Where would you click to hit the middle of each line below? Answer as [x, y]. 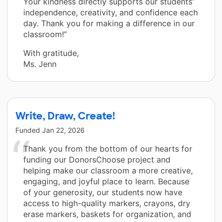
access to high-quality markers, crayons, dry [107, 203]
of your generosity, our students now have [103, 192]
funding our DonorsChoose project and [97, 159]
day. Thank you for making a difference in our [109, 23]
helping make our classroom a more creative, [108, 170]
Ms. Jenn [40, 64]
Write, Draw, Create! [65, 116]
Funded [29, 130]
